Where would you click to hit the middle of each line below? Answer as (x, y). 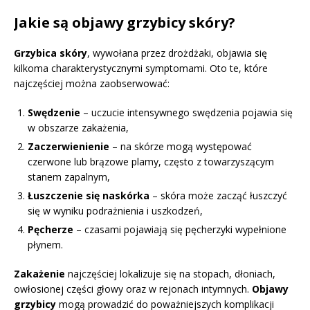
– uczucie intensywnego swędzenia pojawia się (186, 113)
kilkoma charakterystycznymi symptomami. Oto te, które (141, 69)
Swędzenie (54, 113)
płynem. (45, 245)
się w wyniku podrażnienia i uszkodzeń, (115, 211)
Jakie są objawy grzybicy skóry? (125, 23)
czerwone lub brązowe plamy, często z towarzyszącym (151, 162)
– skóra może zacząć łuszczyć (218, 196)
